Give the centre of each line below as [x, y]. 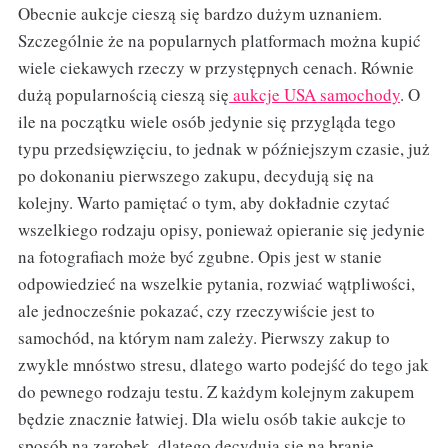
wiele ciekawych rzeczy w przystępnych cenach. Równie [215, 67]
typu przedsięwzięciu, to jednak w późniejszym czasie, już [223, 148]
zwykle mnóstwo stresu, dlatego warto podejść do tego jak [223, 364]
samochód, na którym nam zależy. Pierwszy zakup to [203, 337]
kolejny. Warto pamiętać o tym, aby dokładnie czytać [203, 202]
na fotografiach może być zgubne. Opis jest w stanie [199, 256]
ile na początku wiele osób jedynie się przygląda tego [206, 121]
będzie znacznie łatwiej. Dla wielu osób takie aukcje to [211, 418]
